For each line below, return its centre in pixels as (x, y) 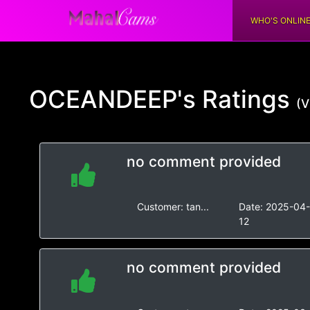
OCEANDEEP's (112, 99)
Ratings (246, 99)
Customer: (161, 207)
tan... (197, 207)
